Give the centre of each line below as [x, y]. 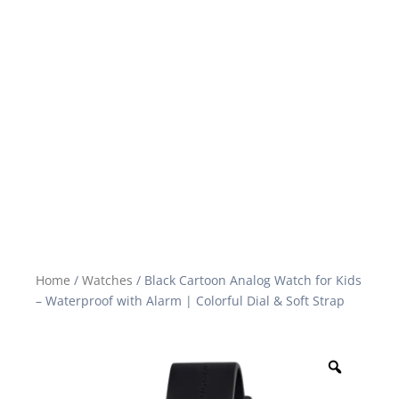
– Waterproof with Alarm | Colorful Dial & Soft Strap [190, 300]
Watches [107, 280]
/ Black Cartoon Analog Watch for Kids [247, 280]
